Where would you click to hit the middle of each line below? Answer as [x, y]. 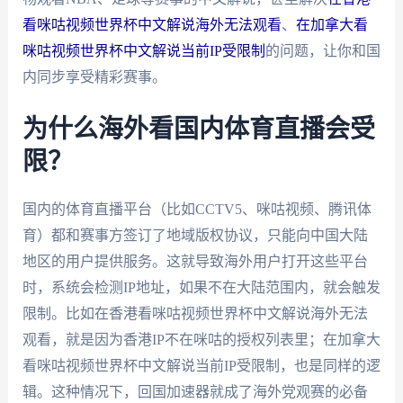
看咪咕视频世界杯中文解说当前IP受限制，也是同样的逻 [201, 365]
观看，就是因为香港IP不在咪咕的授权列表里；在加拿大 [201, 339]
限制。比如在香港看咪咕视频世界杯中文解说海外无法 [195, 313]
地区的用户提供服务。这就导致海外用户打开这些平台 [195, 261]
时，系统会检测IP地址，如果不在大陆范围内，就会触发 [201, 287]
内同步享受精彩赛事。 [94, 77]
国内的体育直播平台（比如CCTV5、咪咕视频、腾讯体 [197, 209]
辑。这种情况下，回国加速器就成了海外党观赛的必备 [195, 391]
